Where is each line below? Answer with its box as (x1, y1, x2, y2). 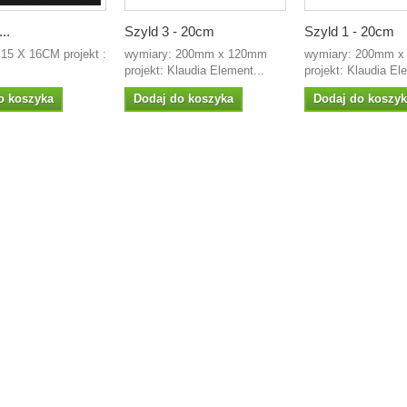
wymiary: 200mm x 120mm (124, 47, 267, 61)
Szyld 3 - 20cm (124, 24, 214, 39)
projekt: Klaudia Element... (124, 64, 264, 77)
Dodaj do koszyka (134, 92, 233, 105)
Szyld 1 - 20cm (304, 24, 394, 39)
